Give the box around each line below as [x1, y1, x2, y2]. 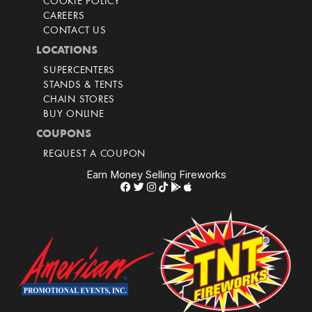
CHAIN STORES [43, 95, 115, 106]
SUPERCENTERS [43, 65, 115, 77]
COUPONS [36, 129, 91, 141]
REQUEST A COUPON [43, 149, 146, 160]
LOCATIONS [36, 45, 97, 57]
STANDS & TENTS [43, 80, 124, 91]
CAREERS [43, 11, 85, 22]
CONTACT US [43, 26, 107, 37]
